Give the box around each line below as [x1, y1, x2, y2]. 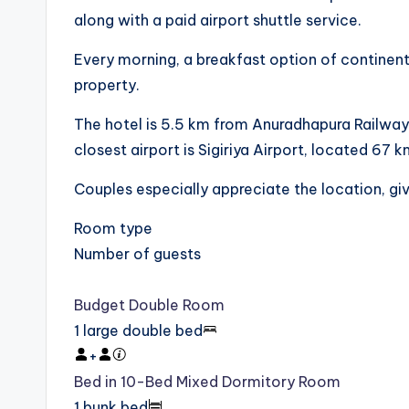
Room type [74, 219, 152, 238]
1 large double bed [74, 321, 203, 341]
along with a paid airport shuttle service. [74, 11, 362, 30]
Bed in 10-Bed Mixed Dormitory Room [74, 372, 341, 392]
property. [74, 76, 140, 95]
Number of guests [74, 245, 201, 264]
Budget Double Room [74, 296, 225, 315]
